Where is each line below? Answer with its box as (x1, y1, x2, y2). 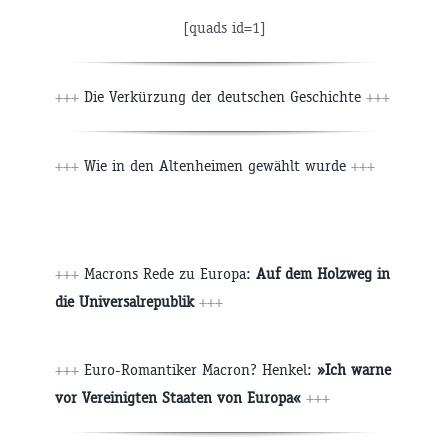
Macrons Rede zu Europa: (84, 264, 256, 284)
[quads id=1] (182, 18, 266, 38)
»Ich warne (317, 360, 391, 380)
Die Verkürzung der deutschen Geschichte (84, 87, 366, 107)
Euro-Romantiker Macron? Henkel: (84, 360, 317, 380)
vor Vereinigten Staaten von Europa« (55, 388, 301, 408)
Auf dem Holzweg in (256, 264, 390, 284)
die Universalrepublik (55, 292, 194, 312)
